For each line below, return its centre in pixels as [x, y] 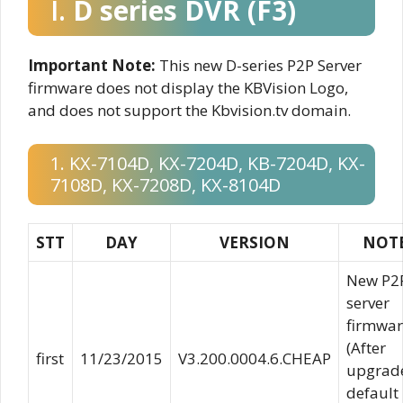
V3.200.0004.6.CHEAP [255, 358]
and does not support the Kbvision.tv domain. [189, 110]
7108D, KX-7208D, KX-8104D [166, 185]
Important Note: [92, 65]
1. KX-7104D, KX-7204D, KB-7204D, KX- [208, 163]
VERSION [255, 242]
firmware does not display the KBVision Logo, [188, 87]
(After [366, 348]
